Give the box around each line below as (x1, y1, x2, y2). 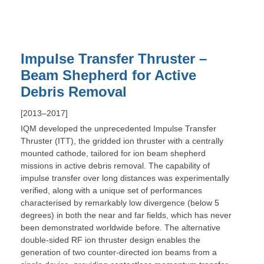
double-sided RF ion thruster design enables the (21, 235, 200, 245)
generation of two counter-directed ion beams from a (21, 247, 217, 258)
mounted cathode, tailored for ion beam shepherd (21, 148, 206, 159)
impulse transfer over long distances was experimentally (21, 173, 229, 183)
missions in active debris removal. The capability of (21, 161, 210, 171)
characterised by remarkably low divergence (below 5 (21, 198, 219, 208)
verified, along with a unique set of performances (21, 186, 202, 196)
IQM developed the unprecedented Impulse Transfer (21, 124, 216, 134)
